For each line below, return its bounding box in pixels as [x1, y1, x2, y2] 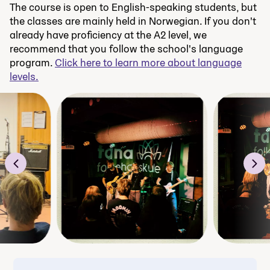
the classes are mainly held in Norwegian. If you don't [10, 13, 256, 28]
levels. [10, 69, 39, 83]
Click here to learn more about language [55, 55, 242, 69]
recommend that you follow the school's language [10, 41, 243, 55]
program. [10, 55, 55, 69]
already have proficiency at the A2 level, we [10, 27, 207, 42]
